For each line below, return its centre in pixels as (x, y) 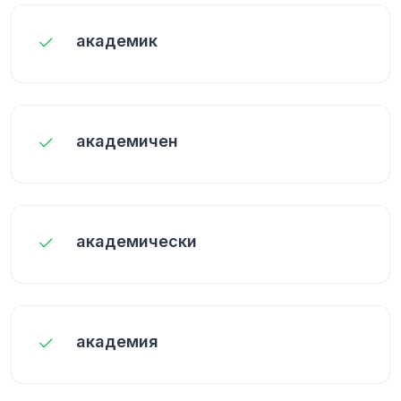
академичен (127, 141)
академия (117, 341)
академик (117, 40)
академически (137, 241)
